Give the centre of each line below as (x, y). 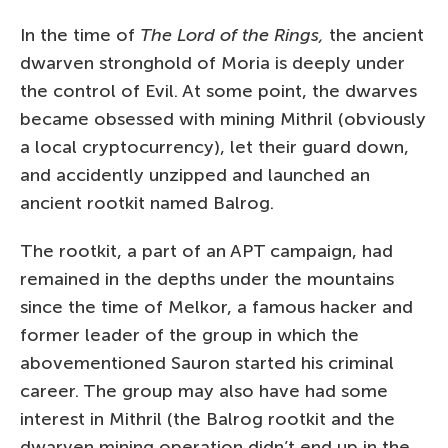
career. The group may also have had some (204, 390)
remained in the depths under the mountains (207, 278)
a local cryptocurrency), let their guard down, (214, 146)
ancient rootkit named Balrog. (147, 202)
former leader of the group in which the (189, 334)
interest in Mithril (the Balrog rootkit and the (207, 418)
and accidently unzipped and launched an (195, 174)
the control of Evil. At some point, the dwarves (218, 90)
